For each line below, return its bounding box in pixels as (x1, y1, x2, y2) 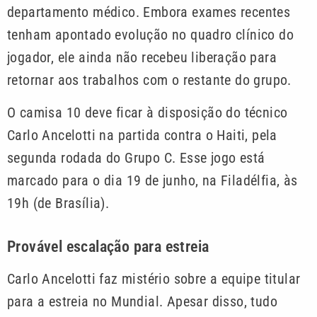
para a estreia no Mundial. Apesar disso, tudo (7, 292, 277, 310)
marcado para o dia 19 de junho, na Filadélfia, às (7, 172, 298, 190)
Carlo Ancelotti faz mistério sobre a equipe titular (7, 270, 301, 287)
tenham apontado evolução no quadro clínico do (7, 25, 294, 43)
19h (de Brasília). (7, 195, 110, 212)
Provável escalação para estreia (7, 237, 209, 255)
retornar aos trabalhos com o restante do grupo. (7, 71, 292, 88)
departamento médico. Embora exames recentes (7, 3, 291, 21)
